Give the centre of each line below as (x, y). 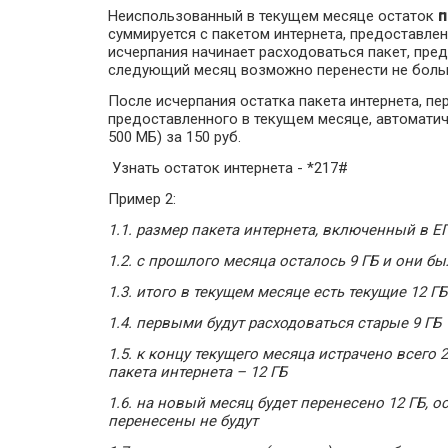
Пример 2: (142, 199)
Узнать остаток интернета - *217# (228, 168)
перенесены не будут (183, 421)
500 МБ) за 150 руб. (174, 137)
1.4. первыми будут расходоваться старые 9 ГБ (274, 323)
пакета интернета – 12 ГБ (197, 372)
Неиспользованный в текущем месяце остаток (273, 16)
